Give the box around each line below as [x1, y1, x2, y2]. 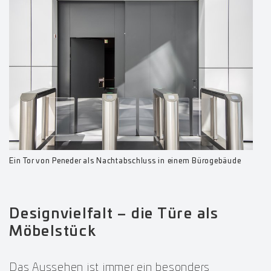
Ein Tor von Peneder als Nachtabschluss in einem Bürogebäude [9, 157, 241, 165]
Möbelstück [9, 224, 97, 239]
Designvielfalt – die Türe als [9, 206, 219, 221]
